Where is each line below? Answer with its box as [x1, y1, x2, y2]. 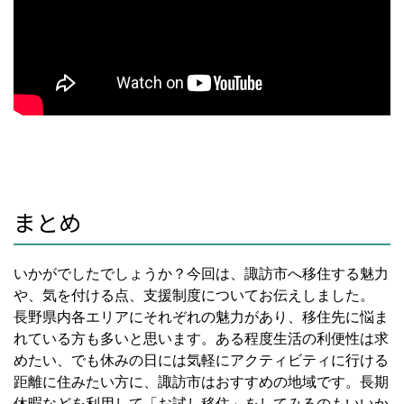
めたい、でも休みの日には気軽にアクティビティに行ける [14, 352, 389, 368]
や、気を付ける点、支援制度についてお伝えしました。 [14, 287, 374, 303]
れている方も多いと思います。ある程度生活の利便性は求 [14, 330, 389, 346]
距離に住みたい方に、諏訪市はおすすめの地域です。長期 [14, 373, 389, 390]
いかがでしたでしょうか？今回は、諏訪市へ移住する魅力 [14, 265, 389, 281]
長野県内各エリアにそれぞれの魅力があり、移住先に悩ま [14, 308, 389, 325]
